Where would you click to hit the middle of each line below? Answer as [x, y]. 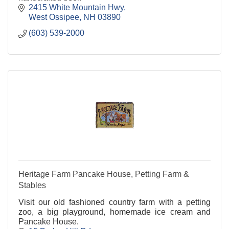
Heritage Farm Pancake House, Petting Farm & [104, 174]
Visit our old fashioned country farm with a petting [114, 202]
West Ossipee [54, 17]
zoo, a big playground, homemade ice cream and [114, 212]
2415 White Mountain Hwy [76, 7]
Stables [32, 185]
